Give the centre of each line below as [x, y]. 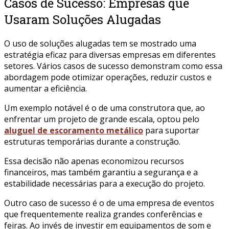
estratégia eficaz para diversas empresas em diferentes [110, 54]
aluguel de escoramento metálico [74, 130]
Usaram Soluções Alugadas [83, 19]
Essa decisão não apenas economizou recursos [94, 161]
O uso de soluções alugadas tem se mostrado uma [100, 43]
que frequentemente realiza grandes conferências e [103, 214]
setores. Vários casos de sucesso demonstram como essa [113, 66]
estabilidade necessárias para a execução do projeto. [105, 183]
